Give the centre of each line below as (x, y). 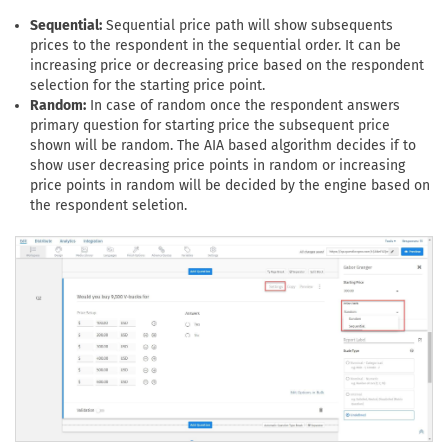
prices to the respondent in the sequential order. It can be (215, 45)
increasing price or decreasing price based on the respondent (227, 65)
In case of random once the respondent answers (243, 105)
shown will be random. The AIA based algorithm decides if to (223, 145)
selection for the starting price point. (147, 85)
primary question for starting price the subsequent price (210, 125)
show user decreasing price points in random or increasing (217, 165)
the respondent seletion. (108, 205)
